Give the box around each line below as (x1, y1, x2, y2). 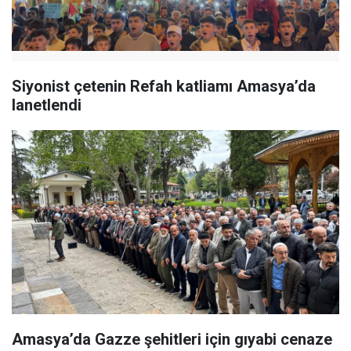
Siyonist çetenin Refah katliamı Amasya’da (12, 77, 316, 96)
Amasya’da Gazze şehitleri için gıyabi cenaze (12, 330, 332, 349)
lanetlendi (12, 96, 81, 114)
